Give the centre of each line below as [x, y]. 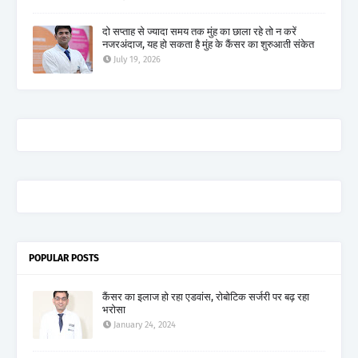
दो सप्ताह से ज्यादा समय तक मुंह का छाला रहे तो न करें [199, 31]
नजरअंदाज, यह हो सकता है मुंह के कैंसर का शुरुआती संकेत [208, 44]
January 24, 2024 [145, 324]
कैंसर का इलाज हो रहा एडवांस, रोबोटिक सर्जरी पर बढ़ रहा [206, 296]
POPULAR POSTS [64, 258]
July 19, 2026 [137, 59]
